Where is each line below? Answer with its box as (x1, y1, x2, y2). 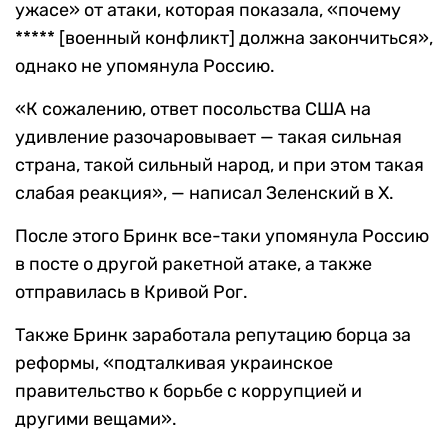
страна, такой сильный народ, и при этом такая (15, 154, 424, 177)
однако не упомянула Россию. (15, 55, 275, 78)
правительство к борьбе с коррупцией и (15, 380, 362, 403)
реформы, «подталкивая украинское (15, 352, 333, 375)
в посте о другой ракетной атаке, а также (15, 253, 372, 276)
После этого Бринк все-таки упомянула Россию (15, 225, 429, 248)
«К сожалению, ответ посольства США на (15, 98, 371, 121)
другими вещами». (15, 408, 177, 431)
